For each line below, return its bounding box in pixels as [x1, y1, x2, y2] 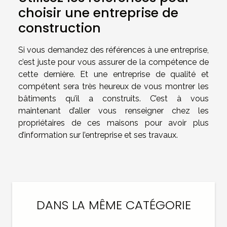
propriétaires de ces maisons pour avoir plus [18, 118, 209, 128]
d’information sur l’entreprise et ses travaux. [18, 130, 182, 140]
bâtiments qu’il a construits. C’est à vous [18, 94, 209, 104]
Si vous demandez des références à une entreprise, [18, 45, 209, 55]
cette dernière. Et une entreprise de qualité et [18, 69, 209, 80]
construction [18, 19, 101, 37]
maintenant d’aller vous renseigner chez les [18, 106, 209, 116]
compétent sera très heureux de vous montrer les [18, 82, 209, 92]
